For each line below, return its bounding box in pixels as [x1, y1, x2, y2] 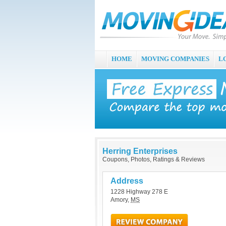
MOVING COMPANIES [141, 55, 209, 63]
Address [110, 177, 143, 185]
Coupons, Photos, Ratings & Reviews [102, 156, 205, 163]
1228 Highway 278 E [110, 188, 168, 195]
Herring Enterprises [102, 147, 178, 155]
